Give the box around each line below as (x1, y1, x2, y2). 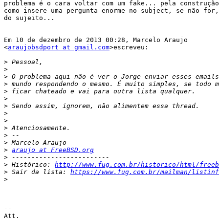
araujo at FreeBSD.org (12, 146, 94, 154)
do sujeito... (4, 14, 55, 22)
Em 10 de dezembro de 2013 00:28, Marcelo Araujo (4, 36, 188, 44)
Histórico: (8, 161, 55, 169)
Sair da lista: (8, 168, 70, 176)
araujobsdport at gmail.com (8, 44, 109, 51)
